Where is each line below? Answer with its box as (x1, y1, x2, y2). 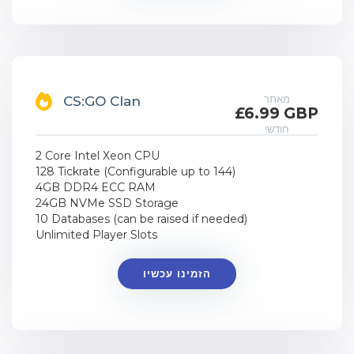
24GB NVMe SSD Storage (36, 196, 179, 210)
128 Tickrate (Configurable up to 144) (36, 164, 235, 179)
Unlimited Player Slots (36, 228, 157, 242)
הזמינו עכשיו (142, 267, 211, 280)
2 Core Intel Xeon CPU (36, 149, 160, 163)
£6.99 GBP (235, 104, 318, 122)
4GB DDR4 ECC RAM (36, 180, 156, 194)
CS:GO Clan (63, 93, 141, 109)
